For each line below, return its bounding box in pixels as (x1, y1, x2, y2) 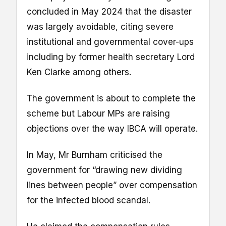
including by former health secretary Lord (27, 51, 195, 62)
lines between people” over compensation (27, 180, 197, 191)
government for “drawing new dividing (27, 165, 182, 176)
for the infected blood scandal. (27, 195, 150, 206)
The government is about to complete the (27, 93, 196, 103)
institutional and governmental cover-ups (27, 36, 194, 47)
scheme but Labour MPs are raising (27, 108, 170, 119)
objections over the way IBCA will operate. (27, 123, 198, 134)
